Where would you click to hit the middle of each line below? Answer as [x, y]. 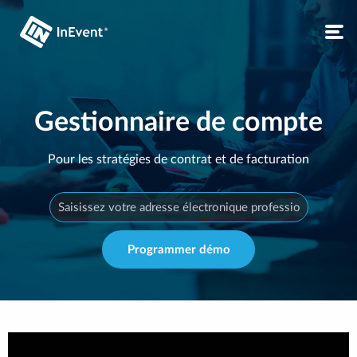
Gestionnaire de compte [178, 123]
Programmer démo [178, 249]
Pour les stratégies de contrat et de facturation [178, 159]
